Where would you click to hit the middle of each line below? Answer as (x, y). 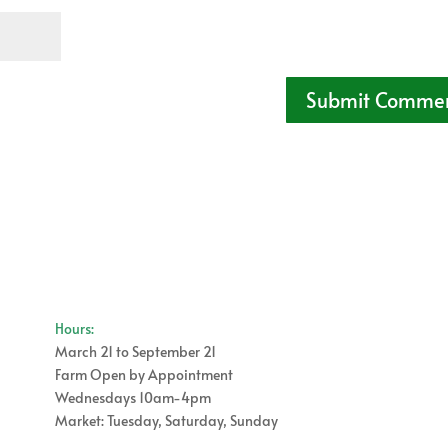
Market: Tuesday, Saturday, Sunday (166, 421)
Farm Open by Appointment (145, 375)
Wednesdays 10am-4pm (132, 398)
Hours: (74, 329)
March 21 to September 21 (135, 352)
